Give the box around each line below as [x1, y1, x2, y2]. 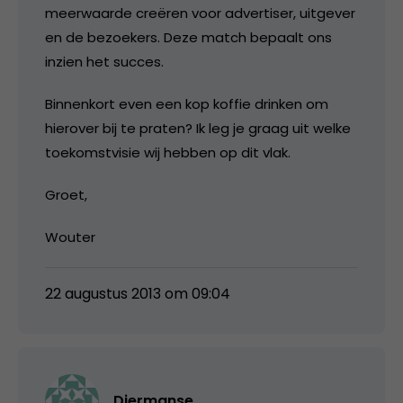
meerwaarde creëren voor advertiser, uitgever [45, 3, 355, 22]
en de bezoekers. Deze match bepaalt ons [45, 27, 332, 47]
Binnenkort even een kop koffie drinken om [45, 94, 328, 113]
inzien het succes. [45, 51, 164, 71]
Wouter [45, 227, 95, 246]
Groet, [45, 184, 87, 204]
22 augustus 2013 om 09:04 [45, 282, 230, 304]
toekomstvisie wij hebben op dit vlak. [45, 142, 291, 162]
